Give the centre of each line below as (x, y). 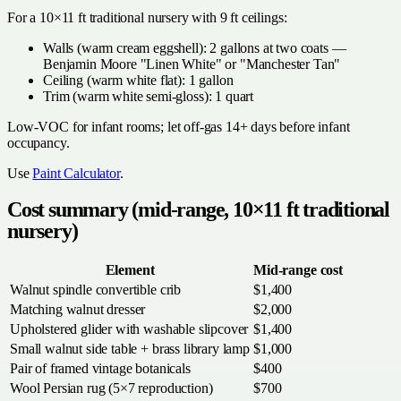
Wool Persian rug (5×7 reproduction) (111, 388)
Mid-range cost (298, 270)
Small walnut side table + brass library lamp (130, 349)
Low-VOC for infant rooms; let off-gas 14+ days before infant (179, 126)
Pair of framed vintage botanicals (100, 369)
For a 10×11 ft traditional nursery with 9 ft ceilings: (147, 17)
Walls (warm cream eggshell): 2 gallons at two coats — (195, 47)
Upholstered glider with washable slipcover (129, 329)
